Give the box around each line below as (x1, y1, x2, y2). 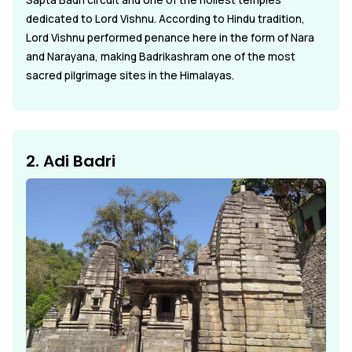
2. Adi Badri (26, 150, 115, 173)
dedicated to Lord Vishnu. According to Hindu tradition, (26, 12, 305, 27)
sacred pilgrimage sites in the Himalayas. (26, 68, 234, 83)
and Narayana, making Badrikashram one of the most (26, 49, 295, 64)
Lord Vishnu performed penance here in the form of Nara (26, 31, 314, 46)
